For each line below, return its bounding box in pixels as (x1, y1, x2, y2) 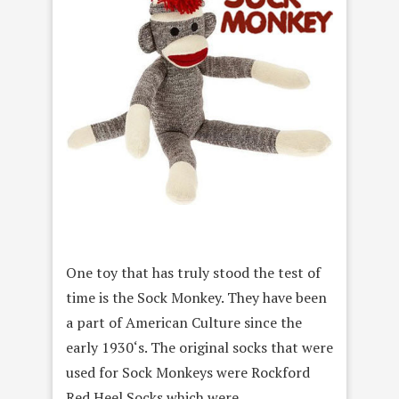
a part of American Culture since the (66, 312, 302, 332)
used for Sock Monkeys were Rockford (66, 362, 310, 382)
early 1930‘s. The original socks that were (66, 337, 333, 357)
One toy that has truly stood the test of (66, 262, 321, 282)
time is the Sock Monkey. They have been (66, 287, 327, 307)
